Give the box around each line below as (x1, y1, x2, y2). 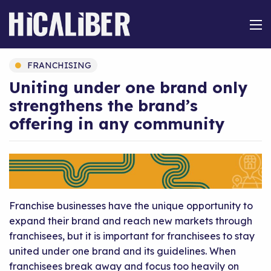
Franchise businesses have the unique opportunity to (9, 200, 253, 212)
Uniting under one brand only (9, 77, 247, 97)
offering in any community (9, 114, 224, 133)
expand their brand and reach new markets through (9, 215, 252, 227)
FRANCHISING (27, 60, 91, 71)
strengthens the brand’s (9, 96, 198, 115)
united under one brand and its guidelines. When (9, 245, 236, 258)
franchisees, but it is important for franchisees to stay (9, 230, 255, 243)
